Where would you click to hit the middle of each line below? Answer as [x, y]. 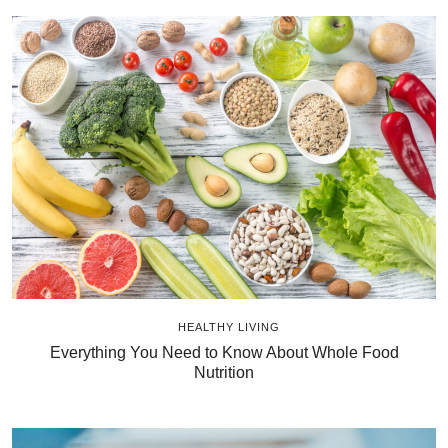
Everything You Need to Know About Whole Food [224, 352]
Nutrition [224, 372]
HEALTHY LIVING [229, 326]
